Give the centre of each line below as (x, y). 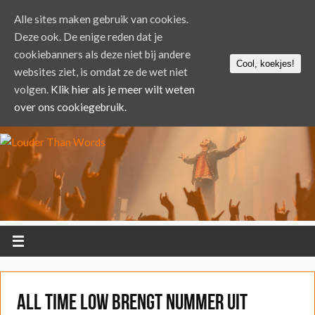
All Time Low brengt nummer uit (132, 302)
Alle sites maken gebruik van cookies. (101, 19)
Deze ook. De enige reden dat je (88, 37)
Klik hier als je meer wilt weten (123, 89)
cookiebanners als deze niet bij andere (102, 54)
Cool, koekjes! (265, 63)
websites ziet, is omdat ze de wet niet (101, 72)
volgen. (32, 89)
